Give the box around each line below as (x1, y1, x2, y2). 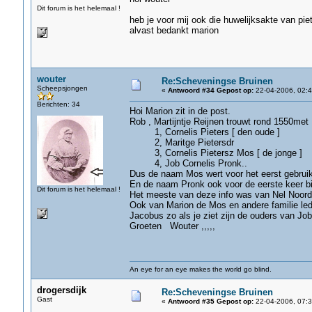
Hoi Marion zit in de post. (129, 106, 231, 116)
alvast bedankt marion (129, 25, 219, 36)
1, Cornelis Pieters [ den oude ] (129, 127, 280, 137)
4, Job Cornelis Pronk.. (129, 158, 247, 169)
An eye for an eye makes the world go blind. (129, 265, 272, 273)
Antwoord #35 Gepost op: (167, 297, 253, 305)
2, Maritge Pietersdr (129, 137, 234, 148)
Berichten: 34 (36, 100, 80, 108)
